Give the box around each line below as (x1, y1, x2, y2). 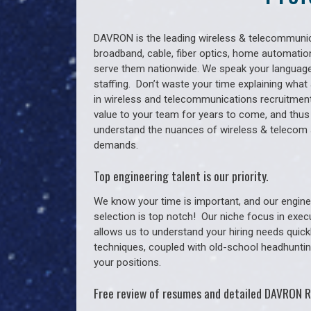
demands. (94, 139, 138, 151)
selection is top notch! (94, 210, 201, 223)
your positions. (94, 255, 161, 269)
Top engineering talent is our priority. (94, 167, 268, 185)
